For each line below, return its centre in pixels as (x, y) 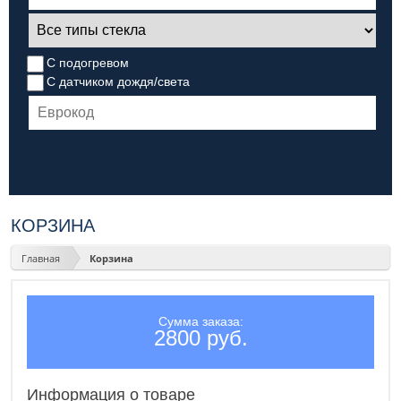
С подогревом (88, 62)
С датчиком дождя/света (119, 81)
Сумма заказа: (200, 322)
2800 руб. (200, 338)
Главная (41, 258)
